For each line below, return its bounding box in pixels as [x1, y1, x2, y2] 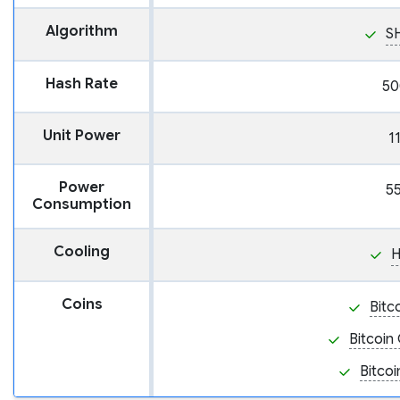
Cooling [54, 243, 110, 262]
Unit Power [43, 127, 121, 146]
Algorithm [46, 22, 118, 41]
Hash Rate [46, 75, 118, 94]
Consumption [32, 196, 131, 214]
